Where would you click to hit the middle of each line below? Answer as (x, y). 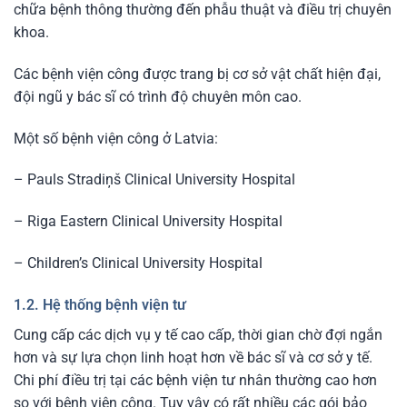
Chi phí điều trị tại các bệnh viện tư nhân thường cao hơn (195, 380)
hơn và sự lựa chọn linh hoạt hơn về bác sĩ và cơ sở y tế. (193, 357)
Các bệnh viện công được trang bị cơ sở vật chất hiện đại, (197, 74)
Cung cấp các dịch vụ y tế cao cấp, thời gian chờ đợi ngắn (198, 334)
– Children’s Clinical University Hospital (138, 263)
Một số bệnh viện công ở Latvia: (116, 138)
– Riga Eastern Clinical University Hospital (148, 222)
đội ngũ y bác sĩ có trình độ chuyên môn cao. (158, 96)
